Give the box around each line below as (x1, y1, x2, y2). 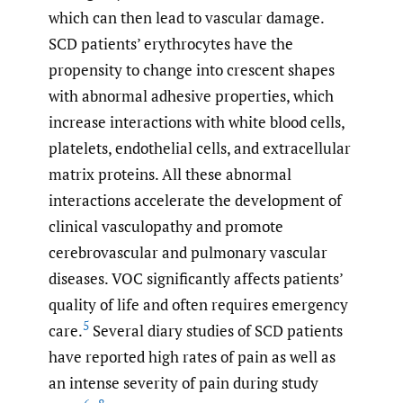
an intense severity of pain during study (49, 372, 318, 394)
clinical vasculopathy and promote (49, 216, 283, 237)
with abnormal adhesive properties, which (49, 85, 334, 107)
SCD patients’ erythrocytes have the (49, 33, 293, 55)
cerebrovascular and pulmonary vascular (49, 242, 327, 264)
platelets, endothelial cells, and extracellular (49, 138, 351, 159)
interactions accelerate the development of (49, 190, 342, 211)
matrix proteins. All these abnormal (49, 164, 291, 185)
